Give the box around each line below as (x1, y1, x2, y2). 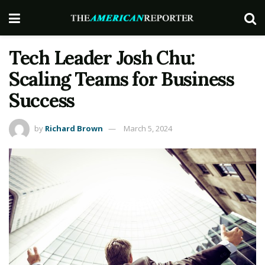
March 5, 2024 (124, 122, 172, 134)
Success (9, 88, 75, 112)
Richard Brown (45, 122, 103, 134)
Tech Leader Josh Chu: (9, 46, 195, 70)
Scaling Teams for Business (9, 67, 234, 91)
